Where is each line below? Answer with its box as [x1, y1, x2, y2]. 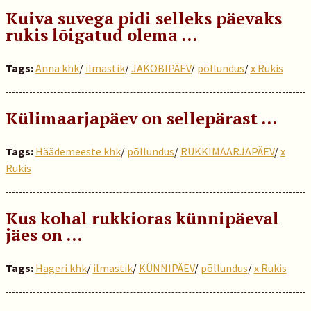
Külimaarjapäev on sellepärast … [5, 107, 277, 129]
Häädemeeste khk [35, 144, 121, 158]
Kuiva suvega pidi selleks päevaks [5, 7, 282, 29]
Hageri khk [35, 261, 87, 275]
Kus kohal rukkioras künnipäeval [5, 207, 279, 229]
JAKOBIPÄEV [131, 61, 191, 75]
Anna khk [35, 61, 79, 75]
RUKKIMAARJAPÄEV [180, 144, 274, 158]
